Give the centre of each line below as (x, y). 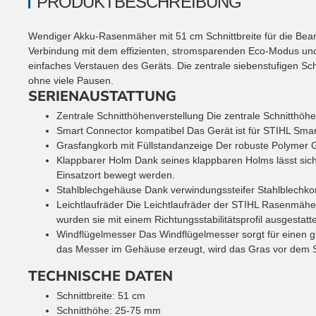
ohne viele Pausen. (71, 80)
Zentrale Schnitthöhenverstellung (130, 115)
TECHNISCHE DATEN (101, 276)
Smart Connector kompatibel (120, 130)
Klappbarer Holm (94, 160)
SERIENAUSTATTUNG (102, 96)
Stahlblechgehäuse (99, 189)
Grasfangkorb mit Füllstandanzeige (135, 145)
